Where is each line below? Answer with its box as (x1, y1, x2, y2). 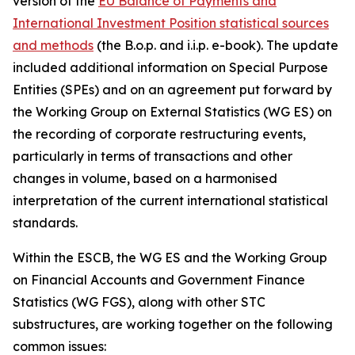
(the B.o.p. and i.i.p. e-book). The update (94, 37, 338, 53)
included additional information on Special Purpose (13, 59, 328, 75)
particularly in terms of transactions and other (13, 148, 292, 164)
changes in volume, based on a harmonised (13, 170, 277, 186)
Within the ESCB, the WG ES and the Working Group (13, 250, 327, 265)
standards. (13, 215, 78, 231)
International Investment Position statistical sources (13, 15, 329, 31)
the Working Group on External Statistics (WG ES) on (13, 104, 332, 120)
